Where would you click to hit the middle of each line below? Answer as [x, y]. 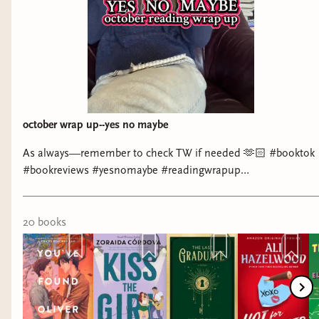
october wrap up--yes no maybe [95, 125]
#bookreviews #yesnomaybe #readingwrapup [132, 170]
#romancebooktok [67, 187]
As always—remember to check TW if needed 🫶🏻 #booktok [169, 153]
